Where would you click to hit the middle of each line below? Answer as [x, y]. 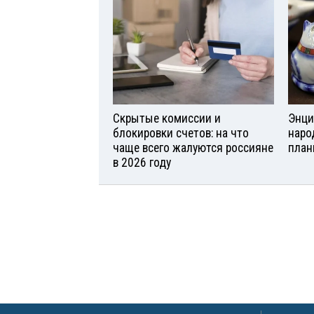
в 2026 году [142, 163]
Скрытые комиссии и [167, 119]
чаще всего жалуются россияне [193, 148]
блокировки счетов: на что [181, 134]
